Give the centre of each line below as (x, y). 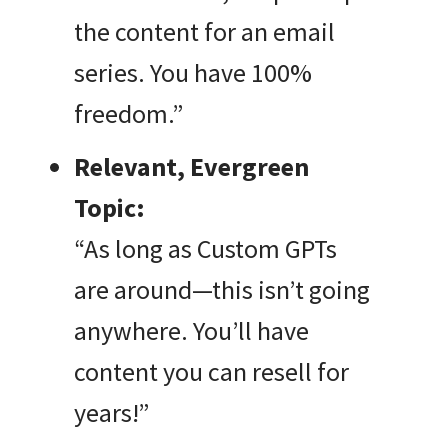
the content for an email (204, 32)
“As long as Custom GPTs (205, 249)
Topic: (109, 208)
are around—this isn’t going (222, 290)
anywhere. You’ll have (191, 331)
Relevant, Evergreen (191, 167)
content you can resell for (211, 372)
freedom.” (128, 114)
